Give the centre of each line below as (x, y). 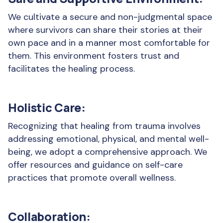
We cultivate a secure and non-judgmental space (110, 17)
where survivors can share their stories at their (105, 30)
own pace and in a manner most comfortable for (109, 43)
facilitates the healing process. (71, 69)
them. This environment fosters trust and (94, 56)
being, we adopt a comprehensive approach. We (108, 152)
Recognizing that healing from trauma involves (104, 126)
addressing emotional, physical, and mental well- (109, 139)
